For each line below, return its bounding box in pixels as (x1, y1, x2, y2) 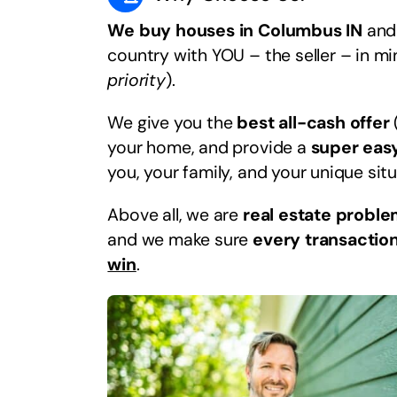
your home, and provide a (107, 136, 311, 160)
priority (107, 69, 166, 92)
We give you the (107, 112, 237, 135)
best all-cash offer (237, 112, 390, 135)
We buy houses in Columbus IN (107, 19, 362, 43)
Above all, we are (107, 204, 243, 227)
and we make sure (107, 229, 253, 252)
